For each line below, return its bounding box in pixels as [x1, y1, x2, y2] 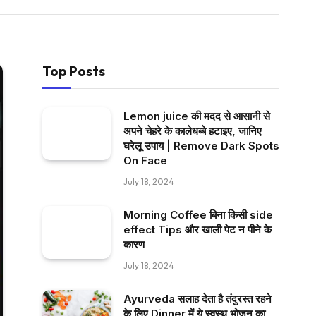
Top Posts [42, 63, 105, 80]
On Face [123, 154, 167, 167]
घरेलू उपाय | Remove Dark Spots [123, 139, 279, 152]
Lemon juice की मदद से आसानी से [123, 109, 270, 123]
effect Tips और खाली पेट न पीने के [123, 223, 272, 236]
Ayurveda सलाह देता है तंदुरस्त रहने [123, 292, 272, 305]
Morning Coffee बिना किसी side [123, 208, 273, 221]
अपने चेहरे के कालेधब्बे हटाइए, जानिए [123, 124, 262, 138]
